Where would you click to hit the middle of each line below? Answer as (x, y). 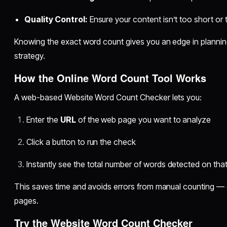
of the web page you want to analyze (143, 119)
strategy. (30, 55)
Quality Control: (56, 19)
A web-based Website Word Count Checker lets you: (108, 97)
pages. (27, 200)
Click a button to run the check (81, 142)
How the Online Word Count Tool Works (110, 78)
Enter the (43, 119)
